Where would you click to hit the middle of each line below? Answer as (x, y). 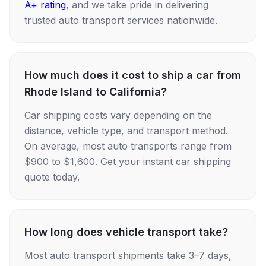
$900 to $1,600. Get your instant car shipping (128, 161)
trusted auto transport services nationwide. (121, 20)
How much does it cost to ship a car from (133, 75)
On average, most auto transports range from (128, 146)
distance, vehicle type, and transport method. (126, 131)
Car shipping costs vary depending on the (118, 115)
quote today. (52, 177)
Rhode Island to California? (96, 92)
